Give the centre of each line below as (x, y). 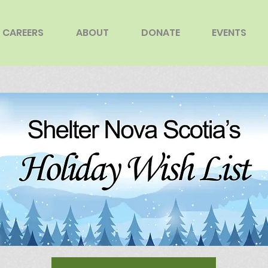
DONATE (160, 33)
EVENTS (229, 33)
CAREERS (23, 33)
